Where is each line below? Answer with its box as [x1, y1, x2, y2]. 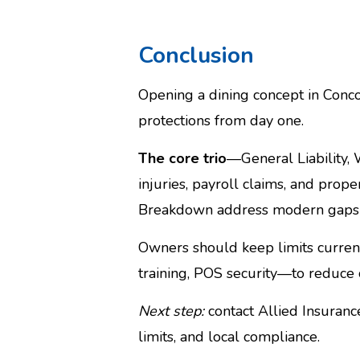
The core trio [138, 149, 227, 168]
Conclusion [138, 40, 254, 71]
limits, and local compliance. [138, 327, 320, 346]
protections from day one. [138, 111, 304, 130]
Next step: [138, 301, 204, 321]
